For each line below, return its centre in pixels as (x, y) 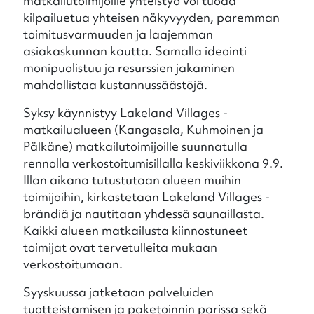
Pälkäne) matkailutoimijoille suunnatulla (135, 146)
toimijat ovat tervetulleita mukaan (120, 247)
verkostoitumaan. (73, 264)
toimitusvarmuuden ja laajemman (118, 34)
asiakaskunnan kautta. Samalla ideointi (135, 51)
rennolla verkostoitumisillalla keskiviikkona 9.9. (153, 163)
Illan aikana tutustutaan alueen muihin (132, 180)
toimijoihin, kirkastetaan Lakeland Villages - (146, 197)
